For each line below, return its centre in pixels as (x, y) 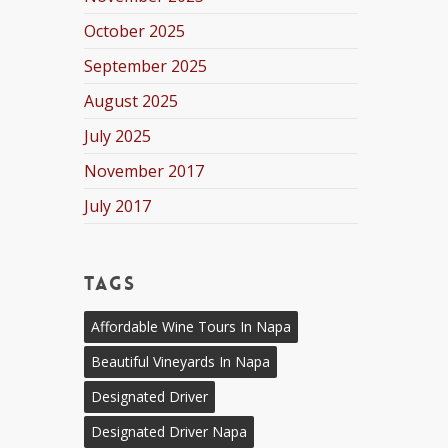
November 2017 (144, 171)
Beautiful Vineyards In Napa (181, 361)
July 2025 (118, 136)
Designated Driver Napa (169, 431)
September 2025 (146, 66)
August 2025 (131, 101)
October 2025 (135, 31)
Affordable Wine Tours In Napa (191, 326)
